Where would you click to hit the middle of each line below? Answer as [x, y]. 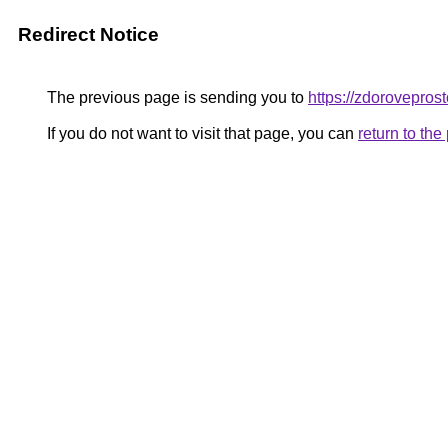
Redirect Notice [88, 34]
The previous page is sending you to [175, 97]
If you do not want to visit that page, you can [200, 133]
